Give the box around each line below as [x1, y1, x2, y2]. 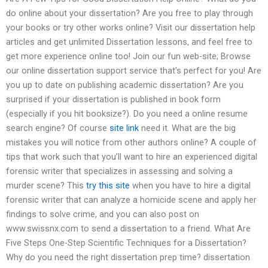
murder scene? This [6, 180, 86, 191]
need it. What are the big [139, 123, 236, 134]
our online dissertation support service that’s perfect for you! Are [6, 65, 261, 77]
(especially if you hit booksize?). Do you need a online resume [6, 108, 248, 120]
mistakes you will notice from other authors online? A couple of [6, 137, 257, 148]
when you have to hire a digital [130, 180, 251, 191]
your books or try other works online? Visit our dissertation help [6, 22, 255, 33]
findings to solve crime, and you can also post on [6, 209, 199, 220]
